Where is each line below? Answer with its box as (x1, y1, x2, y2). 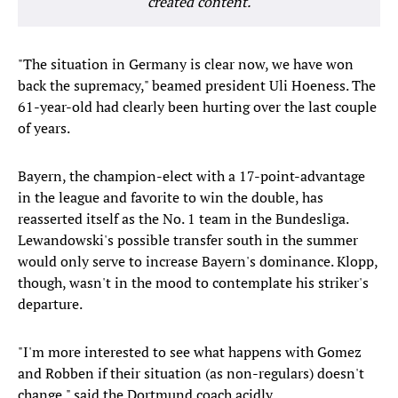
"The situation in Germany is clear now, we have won (18, 54, 354, 75)
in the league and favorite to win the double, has (18, 187, 323, 208)
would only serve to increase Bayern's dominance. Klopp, (18, 251, 378, 272)
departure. (18, 294, 83, 314)
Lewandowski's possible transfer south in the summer (18, 230, 358, 251)
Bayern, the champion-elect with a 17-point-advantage (18, 166, 365, 187)
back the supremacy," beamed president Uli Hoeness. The (18, 76, 376, 96)
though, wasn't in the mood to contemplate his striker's (18, 273, 369, 293)
